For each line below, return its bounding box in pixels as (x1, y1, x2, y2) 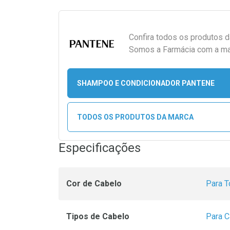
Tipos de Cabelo (66, 212, 129, 221)
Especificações (59, 141, 141, 155)
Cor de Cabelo (66, 179, 122, 188)
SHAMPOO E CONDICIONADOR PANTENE (76, 79, 215, 87)
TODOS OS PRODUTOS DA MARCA (76, 112, 194, 121)
